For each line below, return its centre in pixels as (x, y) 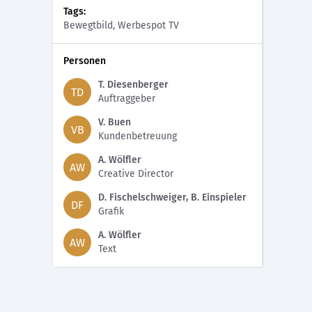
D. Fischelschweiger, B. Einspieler (172, 197)
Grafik (111, 211)
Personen (85, 61)
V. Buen (115, 122)
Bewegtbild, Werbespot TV (121, 25)
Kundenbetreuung (138, 136)
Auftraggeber (127, 99)
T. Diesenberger (133, 85)
